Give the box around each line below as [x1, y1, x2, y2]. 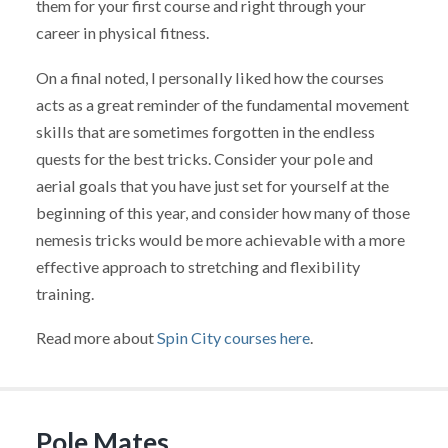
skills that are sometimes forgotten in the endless [35, 121, 375, 141]
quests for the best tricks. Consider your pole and [35, 148, 373, 168]
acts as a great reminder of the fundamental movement [35, 94, 409, 114]
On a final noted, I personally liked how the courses [35, 67, 384, 87]
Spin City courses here [153, 328, 310, 348]
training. [35, 283, 94, 303]
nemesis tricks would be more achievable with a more [35, 229, 405, 249]
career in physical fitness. [35, 22, 209, 42]
